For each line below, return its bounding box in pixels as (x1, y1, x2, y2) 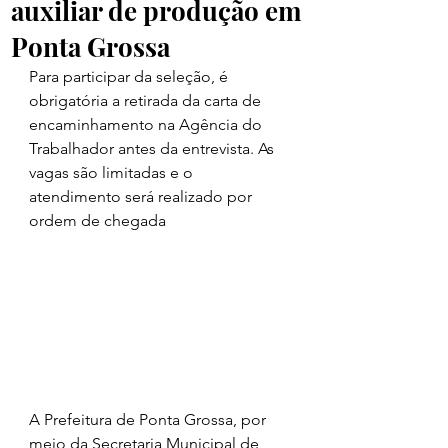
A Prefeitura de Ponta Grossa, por (29, 410, 270, 430)
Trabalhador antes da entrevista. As (29, 139, 278, 159)
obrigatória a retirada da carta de (29, 91, 265, 111)
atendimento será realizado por (29, 187, 256, 207)
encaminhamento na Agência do (29, 115, 266, 135)
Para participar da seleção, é (29, 67, 232, 87)
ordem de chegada (29, 211, 166, 231)
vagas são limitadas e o (29, 163, 197, 183)
